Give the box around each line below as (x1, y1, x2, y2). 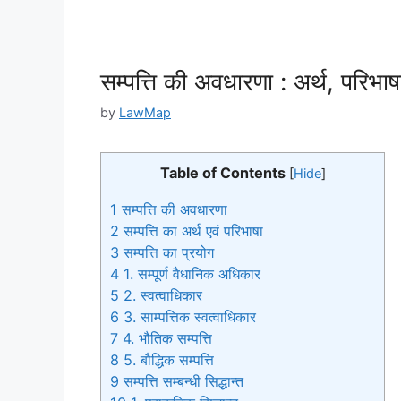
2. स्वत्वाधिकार (119, 286, 202, 304)
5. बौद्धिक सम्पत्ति (119, 350, 214, 369)
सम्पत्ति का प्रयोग (119, 243, 214, 261)
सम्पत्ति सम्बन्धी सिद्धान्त (119, 371, 243, 390)
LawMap (119, 105, 171, 121)
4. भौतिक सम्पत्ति (118, 328, 212, 347)
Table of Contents (159, 164, 286, 183)
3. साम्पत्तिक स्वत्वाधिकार (119, 307, 256, 326)
